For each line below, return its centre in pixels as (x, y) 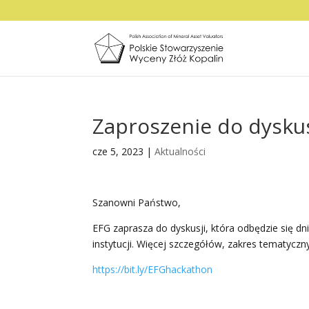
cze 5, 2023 (118, 151)
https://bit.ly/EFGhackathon (153, 269)
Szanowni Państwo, (137, 202)
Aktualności (180, 151)
